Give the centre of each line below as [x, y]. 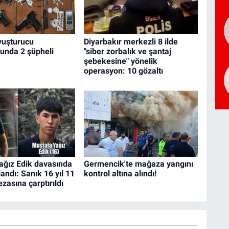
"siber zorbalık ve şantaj [127, 51]
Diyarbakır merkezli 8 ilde [131, 41]
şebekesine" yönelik [120, 61]
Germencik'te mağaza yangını [138, 164]
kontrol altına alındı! [120, 174]
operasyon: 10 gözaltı [123, 71]
